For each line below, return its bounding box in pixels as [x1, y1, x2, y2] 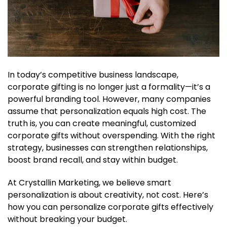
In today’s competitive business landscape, [8, 69, 178, 81]
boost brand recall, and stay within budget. [8, 154, 178, 166]
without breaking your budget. [8, 213, 127, 225]
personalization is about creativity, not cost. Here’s [8, 188, 208, 201]
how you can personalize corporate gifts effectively [8, 201, 213, 213]
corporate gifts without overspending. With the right [8, 130, 215, 142]
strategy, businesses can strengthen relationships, [8, 142, 208, 154]
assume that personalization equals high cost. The [8, 105, 206, 118]
